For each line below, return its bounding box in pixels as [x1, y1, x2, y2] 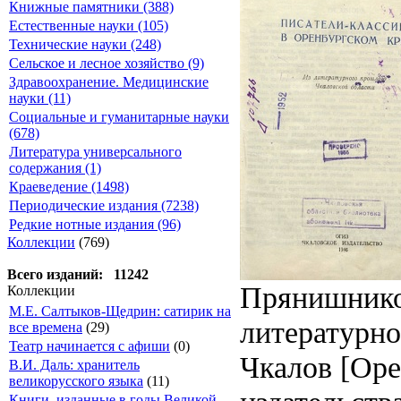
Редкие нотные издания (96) [9, 217, 181, 232]
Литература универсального [9, 144, 182, 159]
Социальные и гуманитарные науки [9, 109, 229, 124]
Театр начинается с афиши [9, 338, 170, 354]
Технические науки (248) [9, 37, 161, 52]
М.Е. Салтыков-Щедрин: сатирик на [9, 303, 231, 319]
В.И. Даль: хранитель [9, 357, 140, 372]
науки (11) [9, 90, 71, 106]
